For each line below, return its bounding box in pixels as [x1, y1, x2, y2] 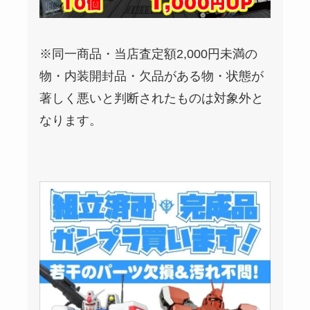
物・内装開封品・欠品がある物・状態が [39, 69, 264, 84]
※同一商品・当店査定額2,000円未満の [39, 47, 258, 62]
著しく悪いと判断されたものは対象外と [39, 91, 264, 106]
